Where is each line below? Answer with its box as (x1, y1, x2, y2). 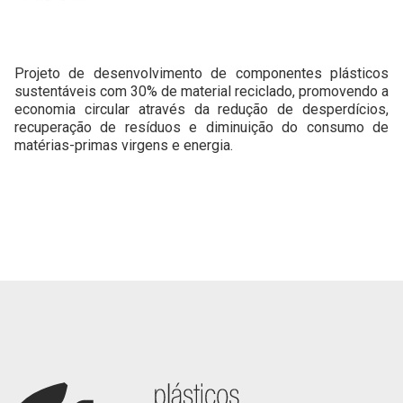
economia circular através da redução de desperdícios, (14, 101, 389, 119)
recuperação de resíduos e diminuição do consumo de (14, 119, 389, 137)
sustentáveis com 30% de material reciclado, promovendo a (14, 83, 389, 101)
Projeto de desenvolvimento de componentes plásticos (14, 65, 389, 83)
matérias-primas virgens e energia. (14, 137, 233, 155)
